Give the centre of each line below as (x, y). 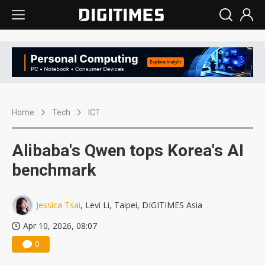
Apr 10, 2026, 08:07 (60, 226)
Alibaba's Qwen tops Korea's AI (128, 151)
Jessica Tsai (58, 205)
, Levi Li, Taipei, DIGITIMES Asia (141, 205)
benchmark (54, 170)
